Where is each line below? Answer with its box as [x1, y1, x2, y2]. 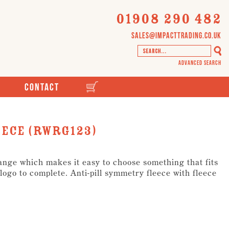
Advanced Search [178, 59, 221, 66]
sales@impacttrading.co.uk [131, 31, 221, 40]
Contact [24, 81, 59, 93]
